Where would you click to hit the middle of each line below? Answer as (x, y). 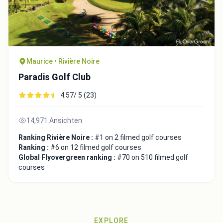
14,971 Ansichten (54, 121)
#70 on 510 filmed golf (153, 158)
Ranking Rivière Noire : (56, 138)
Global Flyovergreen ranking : (68, 158)
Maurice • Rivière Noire (63, 61)
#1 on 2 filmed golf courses (138, 138)
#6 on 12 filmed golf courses (96, 148)
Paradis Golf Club (55, 77)
